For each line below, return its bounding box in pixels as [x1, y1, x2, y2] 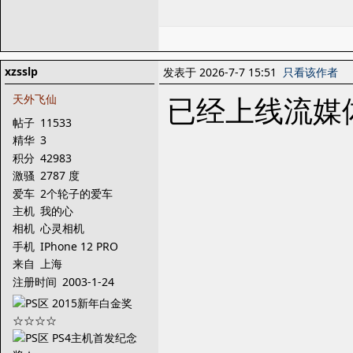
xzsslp [5, 64, 38, 79]
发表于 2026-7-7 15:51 [163, 65, 283, 80]
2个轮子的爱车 [40, 185, 116, 201]
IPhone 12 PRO [40, 238, 121, 254]
